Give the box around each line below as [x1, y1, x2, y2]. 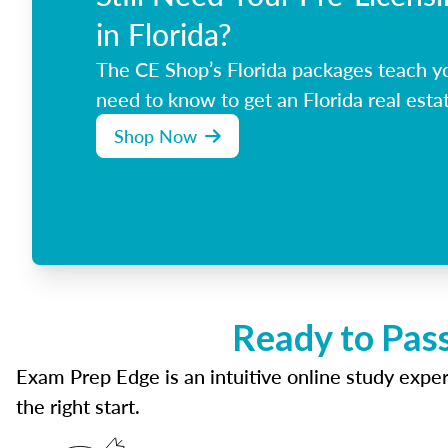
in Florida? [96, 13, 232, 55]
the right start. [16, 392, 140, 420]
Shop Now [114, 123, 197, 148]
